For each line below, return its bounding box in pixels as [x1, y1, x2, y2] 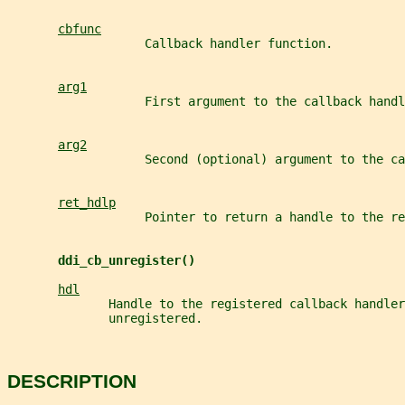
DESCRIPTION [7, 370, 137, 391]
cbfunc [58, 22, 101, 37]
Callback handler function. [7, 36, 333, 52]
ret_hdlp [58, 195, 116, 211]
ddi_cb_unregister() [58, 253, 195, 268]
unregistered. [7, 311, 202, 326]
